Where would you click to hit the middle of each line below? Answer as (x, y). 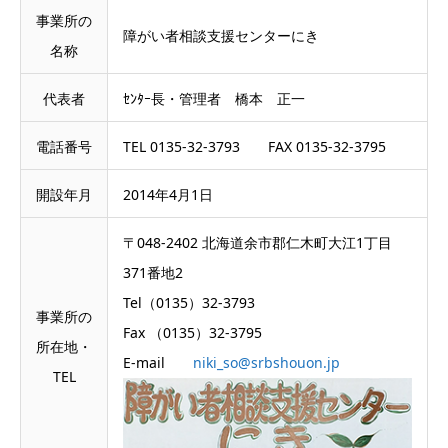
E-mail (158, 362)
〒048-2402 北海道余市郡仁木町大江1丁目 (257, 242)
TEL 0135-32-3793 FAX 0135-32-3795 (254, 146)
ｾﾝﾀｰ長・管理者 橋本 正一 (214, 98)
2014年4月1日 (168, 194)
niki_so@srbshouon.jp (266, 362)
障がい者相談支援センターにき (221, 35)
